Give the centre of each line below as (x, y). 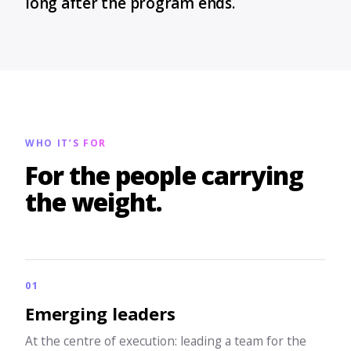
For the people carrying (164, 175)
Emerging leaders (100, 313)
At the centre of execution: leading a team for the (166, 341)
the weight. (94, 202)
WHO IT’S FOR (66, 143)
